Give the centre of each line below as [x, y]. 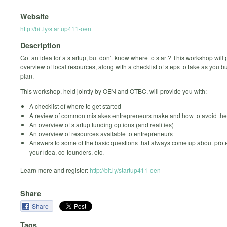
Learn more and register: [55, 170]
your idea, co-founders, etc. [67, 152]
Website [34, 16]
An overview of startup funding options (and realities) [102, 125]
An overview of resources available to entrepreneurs [101, 134]
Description [41, 45]
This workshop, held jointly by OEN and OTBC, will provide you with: [113, 91]
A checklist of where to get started [75, 106]
